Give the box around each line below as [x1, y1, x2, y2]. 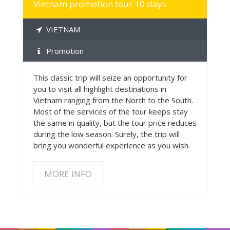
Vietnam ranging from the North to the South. [33, 94, 193, 105]
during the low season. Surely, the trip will [33, 128, 180, 139]
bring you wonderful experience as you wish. [33, 140, 190, 150]
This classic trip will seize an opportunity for [33, 72, 187, 83]
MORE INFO [44, 167, 92, 180]
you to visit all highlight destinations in [33, 83, 166, 94]
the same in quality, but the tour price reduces [33, 117, 197, 128]
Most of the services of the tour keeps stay [33, 106, 188, 117]
